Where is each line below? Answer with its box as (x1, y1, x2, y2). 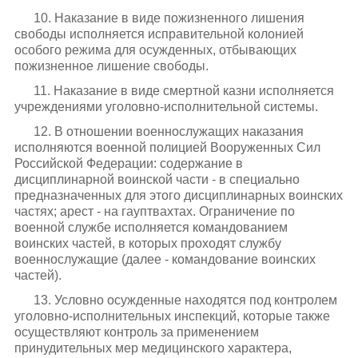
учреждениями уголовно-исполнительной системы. (14, 99, 318, 113)
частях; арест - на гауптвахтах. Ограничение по (14, 204, 295, 218)
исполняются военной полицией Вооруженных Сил (14, 140, 320, 154)
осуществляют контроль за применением (14, 325, 259, 340)
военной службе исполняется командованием (14, 220, 288, 234)
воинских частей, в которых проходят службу (14, 236, 281, 250)
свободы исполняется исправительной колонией (14, 26, 304, 41)
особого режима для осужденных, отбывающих (14, 42, 296, 57)
